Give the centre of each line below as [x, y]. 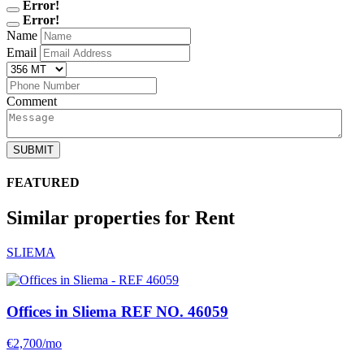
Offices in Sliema [64, 311]
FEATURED [43, 183]
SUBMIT [33, 149]
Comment [32, 101]
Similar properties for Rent [121, 218]
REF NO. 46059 [175, 311]
